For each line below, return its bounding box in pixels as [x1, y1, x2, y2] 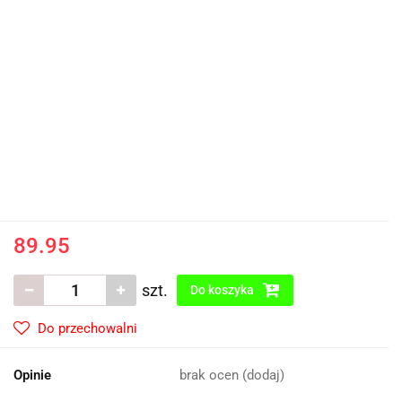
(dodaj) [242, 367, 284, 383]
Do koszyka [190, 283, 257, 297]
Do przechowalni [38, 320, 137, 336]
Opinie [13, 367, 51, 383]
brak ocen [179, 367, 242, 383]
